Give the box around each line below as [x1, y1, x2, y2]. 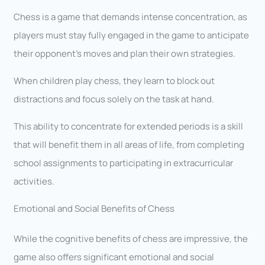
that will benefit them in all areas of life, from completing [14, 138, 245, 151]
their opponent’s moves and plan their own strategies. [14, 47, 236, 60]
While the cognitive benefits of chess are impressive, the [14, 232, 248, 245]
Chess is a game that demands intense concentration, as [14, 10, 248, 23]
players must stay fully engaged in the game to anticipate [14, 28, 250, 41]
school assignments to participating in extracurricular [14, 156, 234, 169]
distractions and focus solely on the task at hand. [14, 92, 215, 105]
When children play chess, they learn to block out [14, 74, 215, 87]
